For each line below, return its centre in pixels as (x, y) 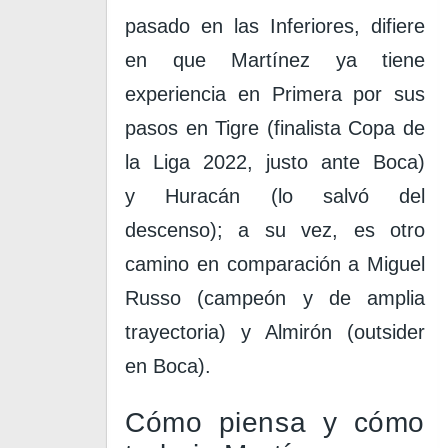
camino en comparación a (246, 264)
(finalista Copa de (342, 128)
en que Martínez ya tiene (275, 60)
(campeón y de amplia (303, 298)
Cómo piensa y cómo (275, 422)
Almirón (299, 332)
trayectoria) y (195, 332)
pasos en (170, 128)
